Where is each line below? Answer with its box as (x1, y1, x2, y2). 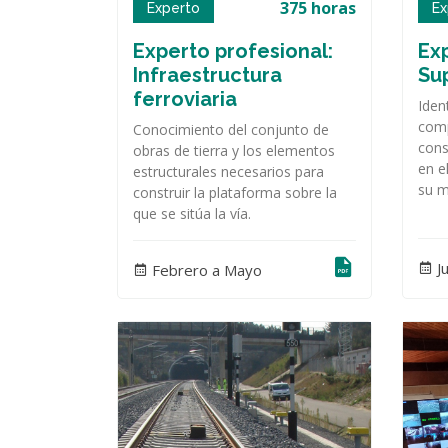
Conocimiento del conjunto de (133, 120, 329, 140)
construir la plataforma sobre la (133, 183, 337, 203)
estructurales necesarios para (133, 162, 324, 182)
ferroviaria (133, 87, 237, 112)
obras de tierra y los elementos (133, 141, 335, 161)
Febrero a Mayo (148, 259, 262, 280)
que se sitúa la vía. (133, 204, 251, 224)
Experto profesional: (133, 39, 333, 64)
